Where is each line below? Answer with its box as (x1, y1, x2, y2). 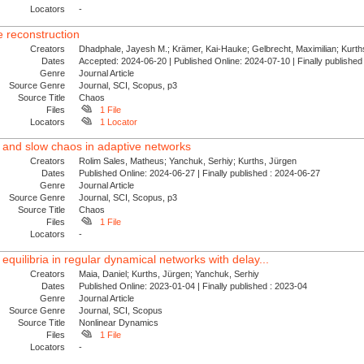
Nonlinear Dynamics (79, 317, 159, 327)
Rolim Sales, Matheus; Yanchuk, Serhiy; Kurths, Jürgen (79, 156, 297, 167)
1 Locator (99, 116, 137, 127)
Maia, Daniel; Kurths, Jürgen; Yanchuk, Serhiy (79, 268, 260, 279)
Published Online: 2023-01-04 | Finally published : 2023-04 (79, 280, 313, 291)
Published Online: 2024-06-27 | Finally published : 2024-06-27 (79, 168, 326, 179)
